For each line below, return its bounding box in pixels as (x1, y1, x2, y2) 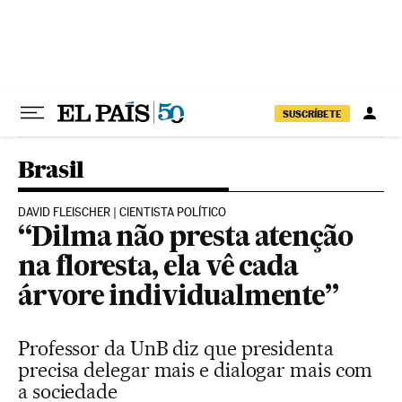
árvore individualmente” (18, 284, 339, 311)
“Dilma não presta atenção (18, 225, 354, 252)
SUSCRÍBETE (283, 107, 342, 120)
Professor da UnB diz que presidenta (18, 336, 334, 360)
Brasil (18, 155, 84, 183)
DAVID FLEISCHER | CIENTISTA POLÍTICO (18, 205, 226, 219)
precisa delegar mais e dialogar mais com (18, 358, 373, 381)
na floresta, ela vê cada (18, 255, 299, 282)
